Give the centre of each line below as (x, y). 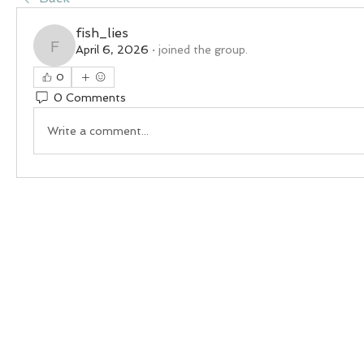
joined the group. (203, 50)
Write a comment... (98, 130)
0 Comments (90, 97)
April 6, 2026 (112, 50)
